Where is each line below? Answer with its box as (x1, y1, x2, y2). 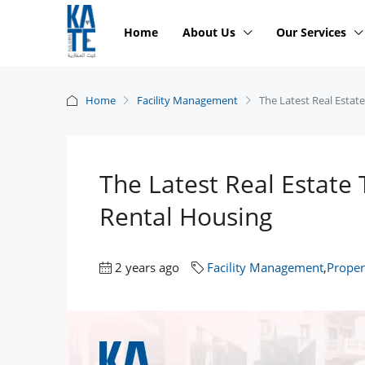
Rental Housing (99, 200, 272, 233)
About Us (182, 24, 235, 40)
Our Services (276, 24, 346, 40)
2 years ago (115, 259, 179, 275)
